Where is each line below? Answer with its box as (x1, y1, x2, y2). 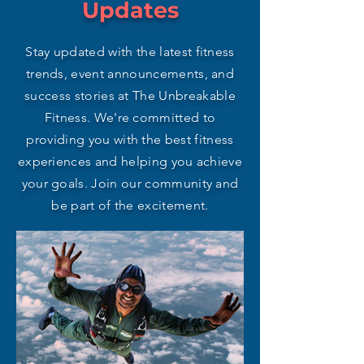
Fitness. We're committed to (44, 110, 216, 126)
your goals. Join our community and (21, 175, 239, 192)
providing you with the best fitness (26, 132, 234, 148)
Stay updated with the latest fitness (25, 44, 235, 60)
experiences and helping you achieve (17, 154, 243, 170)
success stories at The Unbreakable (24, 88, 236, 104)
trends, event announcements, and (25, 66, 235, 82)
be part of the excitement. (51, 197, 209, 214)
